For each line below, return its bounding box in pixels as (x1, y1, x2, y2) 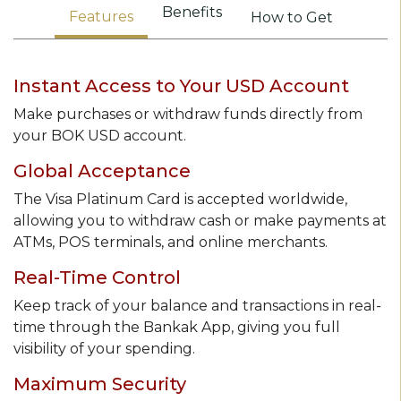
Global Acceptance (13, 160, 191, 182)
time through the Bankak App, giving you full (13, 319, 340, 336)
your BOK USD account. (13, 127, 186, 144)
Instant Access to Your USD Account (13, 75, 349, 97)
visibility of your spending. (13, 340, 195, 357)
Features (68, 8, 133, 25)
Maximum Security (13, 373, 186, 395)
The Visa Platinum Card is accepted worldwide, (13, 191, 347, 208)
